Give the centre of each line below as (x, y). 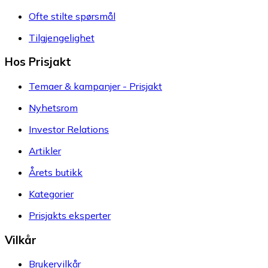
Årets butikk (56, 172)
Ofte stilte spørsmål (72, 16)
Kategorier (51, 194)
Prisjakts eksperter (70, 215)
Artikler (45, 150)
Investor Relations (69, 129)
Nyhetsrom (53, 107)
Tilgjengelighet (62, 37)
